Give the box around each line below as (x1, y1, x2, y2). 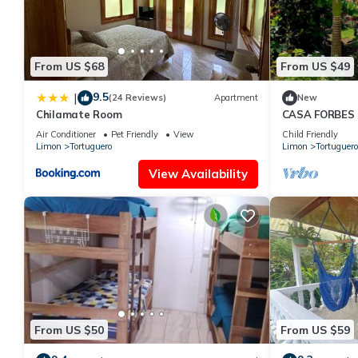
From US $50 (34, 322, 104, 337)
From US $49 (280, 59, 350, 74)
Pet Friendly (111, 128, 158, 140)
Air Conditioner (36, 128, 96, 140)
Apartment (213, 92, 258, 104)
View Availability (148, 165, 248, 181)
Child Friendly (281, 128, 338, 140)
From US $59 (280, 322, 350, 337)
